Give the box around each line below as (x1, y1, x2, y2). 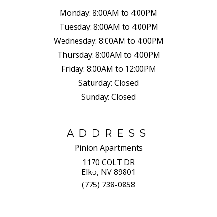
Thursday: (57, 49, 93, 60)
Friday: (61, 63, 85, 74)
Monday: (60, 7, 91, 18)
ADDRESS (66, 127, 151, 139)
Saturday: (78, 77, 112, 88)
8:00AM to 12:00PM (84, 63, 156, 74)
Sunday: (81, 91, 109, 102)
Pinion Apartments (74, 142, 143, 153)
